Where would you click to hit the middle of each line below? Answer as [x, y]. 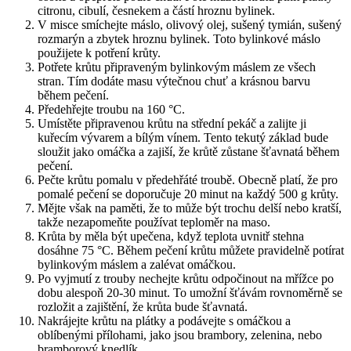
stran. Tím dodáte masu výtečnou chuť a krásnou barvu [174, 81]
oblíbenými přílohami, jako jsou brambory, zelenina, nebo [180, 335]
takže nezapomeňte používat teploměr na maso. [154, 223]
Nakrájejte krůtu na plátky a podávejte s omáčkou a [164, 321]
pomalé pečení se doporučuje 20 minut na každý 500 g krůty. [188, 194]
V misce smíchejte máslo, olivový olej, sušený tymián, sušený [190, 25]
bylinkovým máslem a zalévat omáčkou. [137, 265]
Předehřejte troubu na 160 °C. [111, 110]
